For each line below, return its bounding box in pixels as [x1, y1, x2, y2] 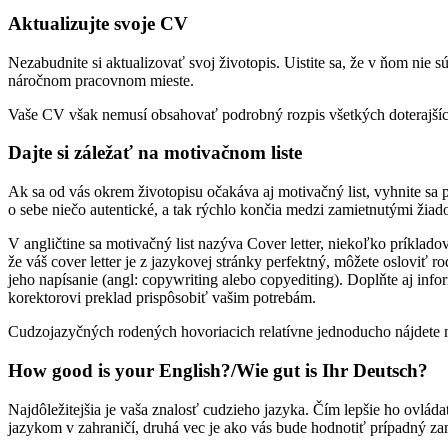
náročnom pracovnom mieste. [8, 71, 194, 89]
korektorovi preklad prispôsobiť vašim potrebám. [8, 289, 316, 307]
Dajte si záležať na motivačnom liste [8, 142, 302, 164]
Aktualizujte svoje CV [8, 13, 188, 35]
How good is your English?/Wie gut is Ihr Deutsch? [8, 359, 428, 381]
